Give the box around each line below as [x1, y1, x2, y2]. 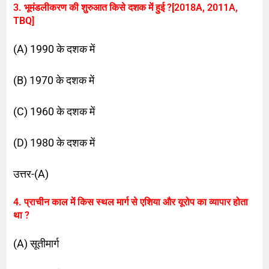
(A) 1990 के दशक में [13, 42, 95, 55]
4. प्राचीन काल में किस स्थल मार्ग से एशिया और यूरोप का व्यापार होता [13, 196, 249, 208]
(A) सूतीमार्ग [13, 237, 59, 250]
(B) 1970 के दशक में [13, 73, 95, 86]
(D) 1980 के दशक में [13, 136, 95, 149]
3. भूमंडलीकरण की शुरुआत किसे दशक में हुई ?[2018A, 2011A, [13, 1, 238, 13]
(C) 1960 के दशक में [13, 104, 95, 118]
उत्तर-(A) [13, 167, 49, 180]
